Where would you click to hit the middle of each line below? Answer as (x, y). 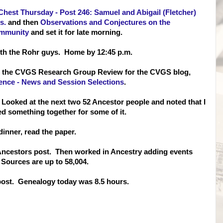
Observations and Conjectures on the (105, 22)
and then (23, 22)
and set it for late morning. (76, 32)
